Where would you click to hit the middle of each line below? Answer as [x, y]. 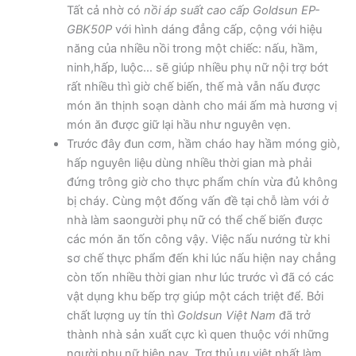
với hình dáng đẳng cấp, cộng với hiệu [217, 30]
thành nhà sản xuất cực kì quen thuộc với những [197, 335]
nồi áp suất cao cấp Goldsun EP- [232, 11]
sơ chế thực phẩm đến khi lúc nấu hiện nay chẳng [201, 259]
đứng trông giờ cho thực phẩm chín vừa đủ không [202, 182]
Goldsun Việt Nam [226, 316]
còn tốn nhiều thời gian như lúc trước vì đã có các [200, 278]
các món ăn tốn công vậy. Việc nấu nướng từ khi [198, 240]
